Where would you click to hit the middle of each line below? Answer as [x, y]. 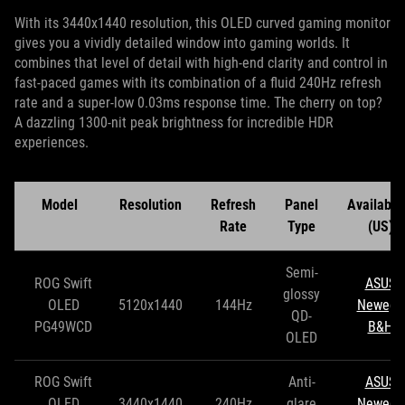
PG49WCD [63, 326]
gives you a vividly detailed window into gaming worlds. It [182, 42]
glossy [301, 294]
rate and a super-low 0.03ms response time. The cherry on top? [198, 102]
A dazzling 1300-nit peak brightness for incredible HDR [174, 122]
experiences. [52, 142]
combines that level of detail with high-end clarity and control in [201, 62]
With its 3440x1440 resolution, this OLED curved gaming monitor [202, 23]
